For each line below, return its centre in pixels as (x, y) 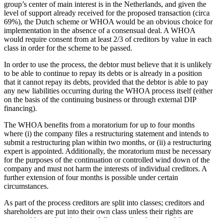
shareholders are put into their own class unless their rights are (99, 212)
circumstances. (26, 186)
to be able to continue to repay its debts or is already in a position (103, 73)
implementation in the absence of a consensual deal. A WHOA (100, 31)
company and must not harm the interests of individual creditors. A (105, 169)
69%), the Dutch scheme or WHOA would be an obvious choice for (108, 22)
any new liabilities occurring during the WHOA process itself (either (108, 91)
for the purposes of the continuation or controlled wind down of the (107, 160)
